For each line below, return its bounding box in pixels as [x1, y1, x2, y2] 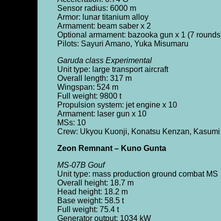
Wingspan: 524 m [57, 83, 118, 91]
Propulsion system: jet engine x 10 [57, 101, 177, 109]
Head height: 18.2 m [57, 187, 128, 196]
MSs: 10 [57, 118, 86, 127]
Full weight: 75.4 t [57, 205, 119, 214]
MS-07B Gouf [57, 161, 105, 169]
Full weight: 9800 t [57, 92, 121, 100]
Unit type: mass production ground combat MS [57, 170, 218, 178]
